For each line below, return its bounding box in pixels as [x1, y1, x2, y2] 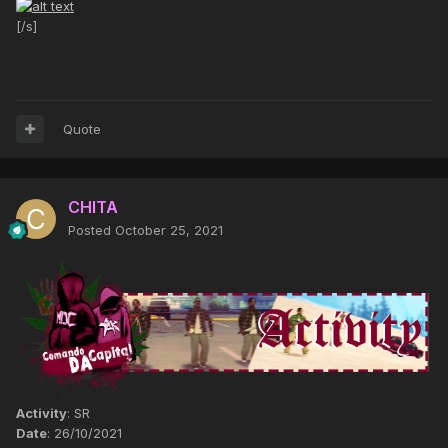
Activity [16, 405, 67, 422]
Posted [68, 221, 115, 238]
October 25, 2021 [115, 221, 223, 238]
